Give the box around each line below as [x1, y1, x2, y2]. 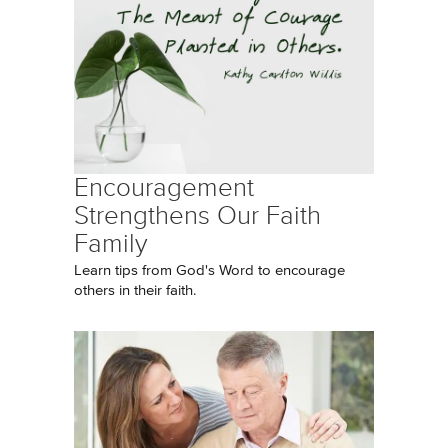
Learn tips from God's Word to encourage [74, 263, 345, 278]
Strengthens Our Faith [74, 201, 321, 230]
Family [74, 229, 148, 258]
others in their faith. [74, 283, 196, 298]
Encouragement [74, 173, 254, 202]
